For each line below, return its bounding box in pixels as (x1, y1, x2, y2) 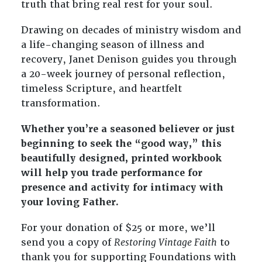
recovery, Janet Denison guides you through (20, 53, 237, 65)
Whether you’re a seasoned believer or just (20, 123, 235, 136)
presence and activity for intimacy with (20, 181, 223, 194)
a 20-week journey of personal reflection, (20, 67, 225, 80)
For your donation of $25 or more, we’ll (20, 222, 215, 235)
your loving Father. (20, 196, 122, 209)
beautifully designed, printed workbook (20, 152, 222, 165)
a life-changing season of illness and (20, 38, 204, 51)
